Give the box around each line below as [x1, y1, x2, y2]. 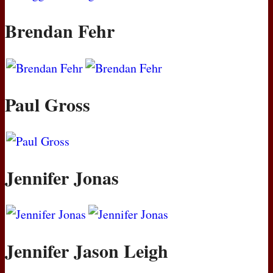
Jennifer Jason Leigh [5, 237, 168, 264]
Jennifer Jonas [5, 163, 119, 191]
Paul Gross [5, 90, 90, 118]
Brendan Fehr [5, 17, 115, 44]
